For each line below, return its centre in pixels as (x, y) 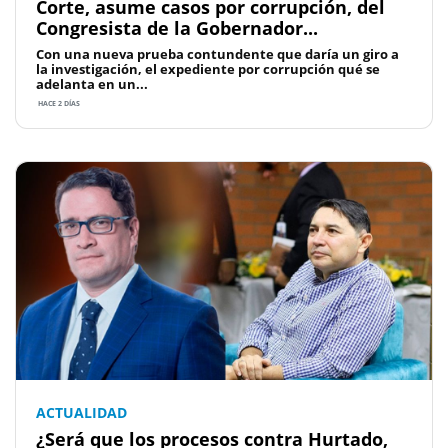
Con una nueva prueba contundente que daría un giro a (217, 53)
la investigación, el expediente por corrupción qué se (208, 68)
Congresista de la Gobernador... (177, 27)
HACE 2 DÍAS (58, 103)
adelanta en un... (92, 83)
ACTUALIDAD (81, 413)
